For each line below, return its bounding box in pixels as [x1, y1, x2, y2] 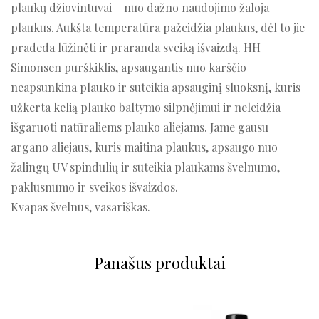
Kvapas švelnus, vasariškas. [11, 199, 150, 214]
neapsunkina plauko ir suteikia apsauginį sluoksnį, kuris [11, 79, 300, 95]
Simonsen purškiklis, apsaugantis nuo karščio [11, 59, 246, 75]
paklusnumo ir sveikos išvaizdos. [11, 179, 178, 194]
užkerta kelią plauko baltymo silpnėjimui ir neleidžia [11, 99, 281, 115]
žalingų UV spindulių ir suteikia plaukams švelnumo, [11, 159, 280, 174]
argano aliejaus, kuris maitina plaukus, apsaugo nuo [11, 139, 278, 155]
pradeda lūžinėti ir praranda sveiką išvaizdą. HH [11, 39, 261, 55]
